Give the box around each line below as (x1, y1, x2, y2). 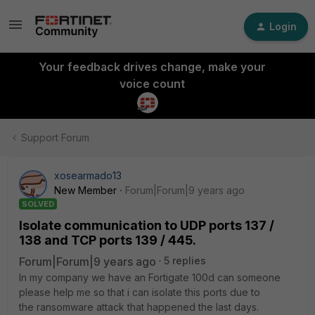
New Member (54, 184, 117, 196)
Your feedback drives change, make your (38, 60, 266, 74)
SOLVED (22, 199, 54, 209)
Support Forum (21, 131, 89, 143)
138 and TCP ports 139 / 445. (19, 233, 196, 247)
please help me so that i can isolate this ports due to (19, 286, 260, 298)
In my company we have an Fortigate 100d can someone (19, 271, 281, 283)
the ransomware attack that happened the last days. (19, 301, 259, 313)
